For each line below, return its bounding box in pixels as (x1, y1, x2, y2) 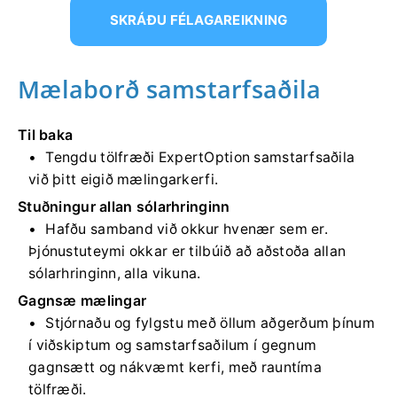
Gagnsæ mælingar (18, 291, 147, 309)
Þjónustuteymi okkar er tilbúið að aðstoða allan (28, 242, 346, 260)
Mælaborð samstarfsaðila (18, 72, 322, 105)
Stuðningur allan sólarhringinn (18, 197, 230, 215)
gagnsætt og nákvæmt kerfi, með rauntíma (28, 358, 322, 376)
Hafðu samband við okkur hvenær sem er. (45, 220, 328, 237)
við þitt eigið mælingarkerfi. (28, 170, 219, 188)
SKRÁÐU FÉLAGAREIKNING (109, 11, 288, 28)
